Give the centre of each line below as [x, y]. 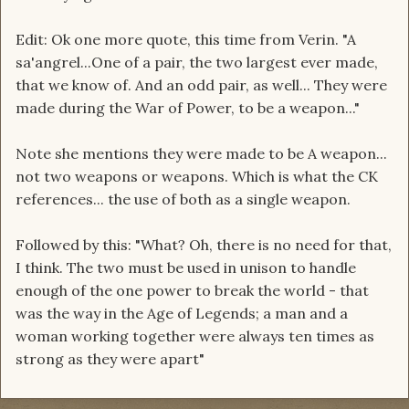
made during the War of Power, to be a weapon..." [188, 108]
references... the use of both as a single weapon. [183, 199]
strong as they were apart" [110, 359]
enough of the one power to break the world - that [192, 291]
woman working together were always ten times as [195, 336]
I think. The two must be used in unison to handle [186, 268]
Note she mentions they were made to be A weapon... [201, 154]
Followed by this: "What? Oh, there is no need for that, [204, 245]
